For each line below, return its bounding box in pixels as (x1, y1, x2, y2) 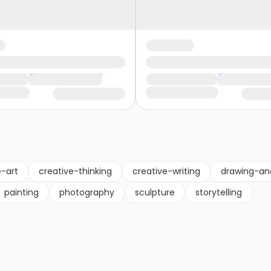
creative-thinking (39, 165, 112, 178)
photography (59, 186, 114, 199)
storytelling (195, 186, 242, 199)
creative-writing (132, 165, 200, 178)
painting (4, 186, 39, 199)
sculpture (135, 186, 175, 199)
